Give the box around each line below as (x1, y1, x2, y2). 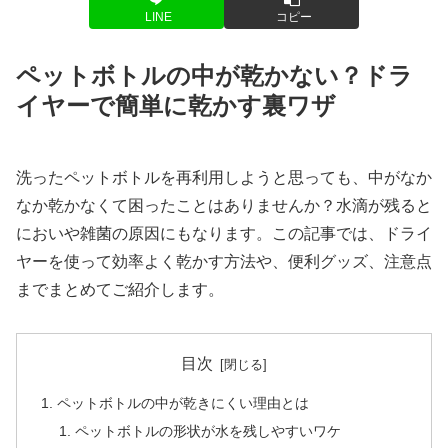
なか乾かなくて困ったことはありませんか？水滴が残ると (16, 196, 432, 214)
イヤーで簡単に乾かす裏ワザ (16, 91, 336, 119)
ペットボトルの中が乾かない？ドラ (16, 61, 413, 89)
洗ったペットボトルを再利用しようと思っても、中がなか (16, 168, 432, 186)
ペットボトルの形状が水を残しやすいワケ (74, 423, 341, 440)
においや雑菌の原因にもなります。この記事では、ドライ (16, 224, 432, 242)
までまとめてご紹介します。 (16, 280, 224, 298)
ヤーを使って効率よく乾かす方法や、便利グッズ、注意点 (16, 252, 432, 270)
